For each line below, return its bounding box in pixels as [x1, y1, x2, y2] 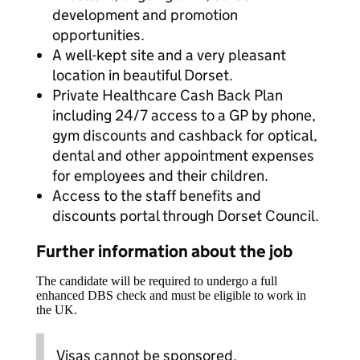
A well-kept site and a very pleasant [52, 46, 286, 64]
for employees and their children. [52, 166, 268, 185]
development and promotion [52, 6, 238, 24]
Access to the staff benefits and [52, 186, 261, 205]
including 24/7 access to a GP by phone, [52, 106, 316, 125]
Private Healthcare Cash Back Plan [52, 86, 283, 104]
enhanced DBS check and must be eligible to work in [36, 288, 306, 302]
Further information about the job [36, 241, 292, 262]
